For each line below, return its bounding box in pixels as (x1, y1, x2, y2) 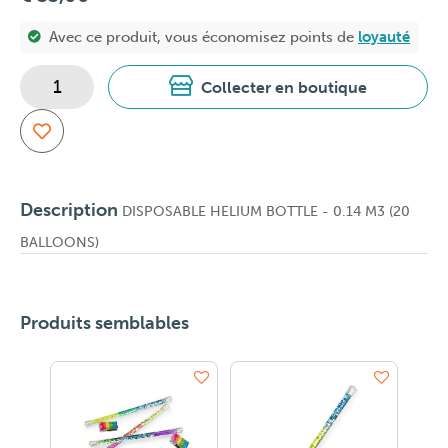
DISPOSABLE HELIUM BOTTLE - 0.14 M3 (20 (118, 203, 410, 220)
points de (290, 28, 358, 46)
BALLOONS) (20, 234, 99, 251)
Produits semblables (20, 312, 189, 334)
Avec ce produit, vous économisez (49, 28, 290, 46)
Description (20, 199, 118, 221)
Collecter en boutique (201, 78, 367, 97)
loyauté (358, 28, 410, 46)
